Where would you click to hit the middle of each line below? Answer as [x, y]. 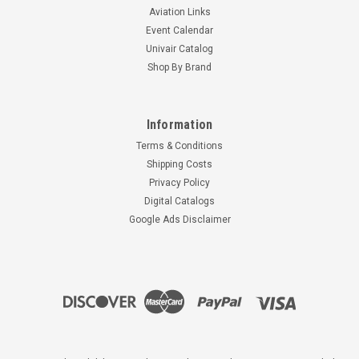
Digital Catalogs [179, 201]
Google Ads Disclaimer [179, 219]
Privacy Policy [179, 182]
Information [179, 124]
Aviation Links [179, 12]
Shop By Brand [179, 67]
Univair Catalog [179, 48]
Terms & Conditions [179, 145]
